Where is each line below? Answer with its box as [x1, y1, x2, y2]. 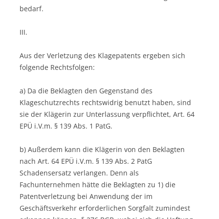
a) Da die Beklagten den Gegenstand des [20, 86, 153, 95]
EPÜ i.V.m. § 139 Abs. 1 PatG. [20, 121, 112, 131]
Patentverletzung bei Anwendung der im [20, 191, 153, 201]
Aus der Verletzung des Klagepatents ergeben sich [20, 50, 185, 60]
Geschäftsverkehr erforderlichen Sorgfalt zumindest [20, 203, 190, 213]
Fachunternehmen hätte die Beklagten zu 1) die [20, 179, 175, 189]
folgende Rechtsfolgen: [20, 62, 95, 72]
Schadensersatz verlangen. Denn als [20, 168, 139, 177]
